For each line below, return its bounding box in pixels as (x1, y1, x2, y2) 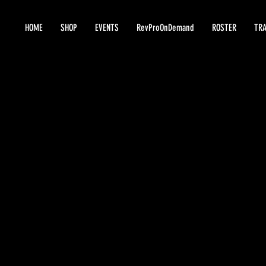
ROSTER (212, 22, 236, 33)
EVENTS (95, 22, 119, 33)
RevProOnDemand (137, 22, 194, 33)
